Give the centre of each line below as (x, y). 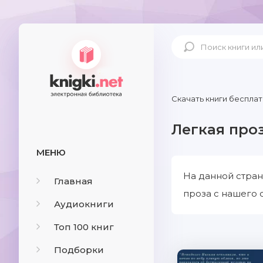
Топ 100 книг (84, 227)
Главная (73, 181)
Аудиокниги (84, 204)
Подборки (79, 250)
